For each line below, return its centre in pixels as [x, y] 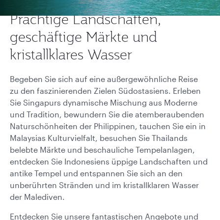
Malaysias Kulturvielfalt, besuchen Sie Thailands [99, 138]
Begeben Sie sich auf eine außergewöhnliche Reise [104, 79]
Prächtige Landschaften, [85, 19]
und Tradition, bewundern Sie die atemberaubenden [107, 114]
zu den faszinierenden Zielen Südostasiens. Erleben [105, 91]
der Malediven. [37, 197]
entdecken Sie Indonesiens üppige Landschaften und [109, 161]
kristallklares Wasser [71, 54]
